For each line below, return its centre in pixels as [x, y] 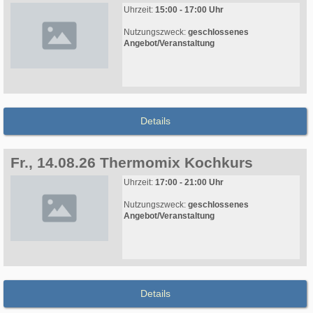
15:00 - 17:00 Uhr [189, 10]
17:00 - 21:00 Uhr [189, 183]
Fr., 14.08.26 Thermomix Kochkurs [132, 163]
